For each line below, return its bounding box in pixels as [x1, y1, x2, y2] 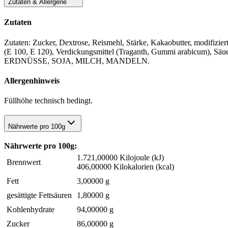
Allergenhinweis [4, 76, 60, 85]
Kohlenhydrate [7, 205, 54, 214]
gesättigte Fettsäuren [7, 190, 72, 199]
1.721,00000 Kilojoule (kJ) [77, 153, 164, 162]
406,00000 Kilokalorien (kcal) [77, 162, 174, 171]
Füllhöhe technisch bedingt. [4, 96, 93, 105]
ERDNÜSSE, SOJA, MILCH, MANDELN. [4, 56, 150, 65]
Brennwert [7, 157, 41, 166]
